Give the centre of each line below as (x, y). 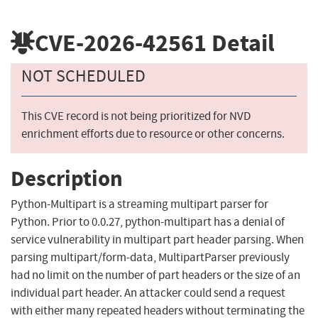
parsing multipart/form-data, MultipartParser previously (150, 258)
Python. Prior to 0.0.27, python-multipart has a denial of (148, 222)
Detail (241, 43)
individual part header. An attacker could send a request (148, 293)
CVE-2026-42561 (121, 43)
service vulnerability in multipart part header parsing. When (157, 240)
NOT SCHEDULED (83, 76)
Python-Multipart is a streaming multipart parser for (139, 204)
